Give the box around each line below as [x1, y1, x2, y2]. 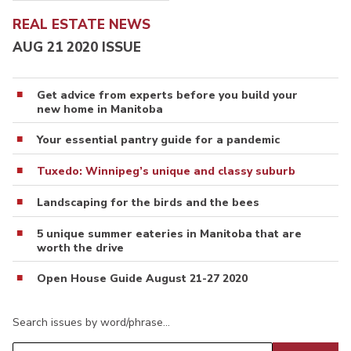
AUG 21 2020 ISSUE [13, 38, 141, 56]
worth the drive [37, 240, 124, 255]
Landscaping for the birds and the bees [37, 194, 259, 210]
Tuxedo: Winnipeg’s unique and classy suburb [37, 163, 295, 179]
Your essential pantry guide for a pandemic [37, 132, 280, 147]
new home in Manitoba [37, 101, 163, 117]
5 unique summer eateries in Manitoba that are [37, 226, 302, 241]
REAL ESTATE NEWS [13, 16, 150, 34]
